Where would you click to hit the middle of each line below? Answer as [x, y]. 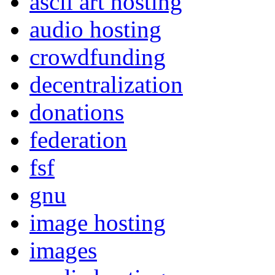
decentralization [106, 85]
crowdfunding [98, 57]
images [63, 250]
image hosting [98, 223]
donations [77, 112]
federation [78, 140]
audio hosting [95, 29]
